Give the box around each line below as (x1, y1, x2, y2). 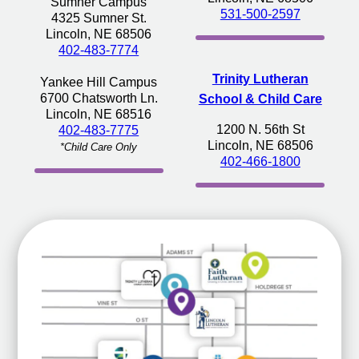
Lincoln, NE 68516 (46, 107, 152, 122)
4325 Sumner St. (50, 11, 147, 26)
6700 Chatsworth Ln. (39, 91, 158, 106)
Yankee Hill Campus (40, 75, 158, 90)
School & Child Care (198, 92, 322, 107)
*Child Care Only (60, 141, 138, 154)
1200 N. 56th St (216, 123, 305, 137)
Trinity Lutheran (212, 72, 309, 87)
